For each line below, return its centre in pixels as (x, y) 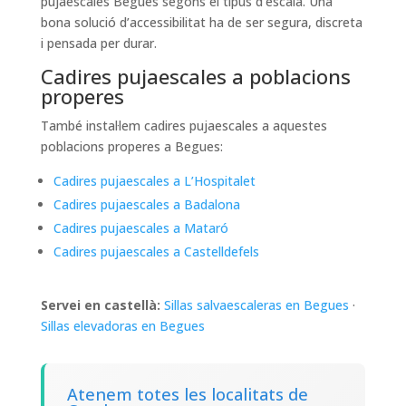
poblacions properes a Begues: (131, 147)
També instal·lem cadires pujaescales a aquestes (184, 126)
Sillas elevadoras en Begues (122, 326)
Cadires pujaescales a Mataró (140, 228)
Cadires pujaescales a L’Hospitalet (154, 181)
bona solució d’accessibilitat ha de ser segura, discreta (201, 23)
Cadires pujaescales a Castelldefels (156, 252)
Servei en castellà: (100, 305)
